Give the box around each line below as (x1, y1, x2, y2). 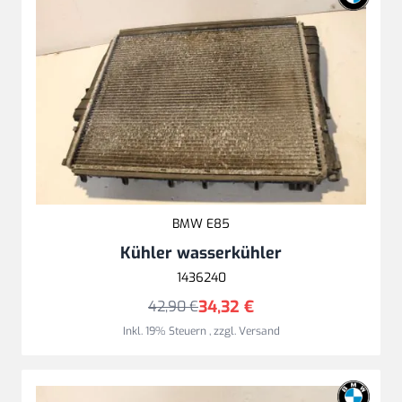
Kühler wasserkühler (120, 241, 282, 264)
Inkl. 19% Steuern (122, 323, 209, 338)
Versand (238, 323, 280, 338)
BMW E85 (172, 214, 230, 232)
